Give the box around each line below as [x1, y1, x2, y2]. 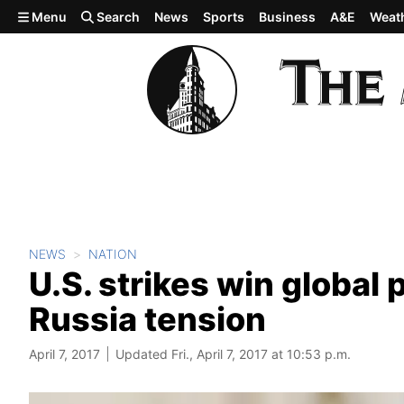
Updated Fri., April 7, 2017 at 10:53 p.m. [115, 346, 351, 362]
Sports [203, 9, 245, 24]
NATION [88, 246, 137, 262]
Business [259, 9, 317, 24]
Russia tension [29, 299, 266, 339]
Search [94, 9, 141, 24]
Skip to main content [7, 6, 150, 24]
